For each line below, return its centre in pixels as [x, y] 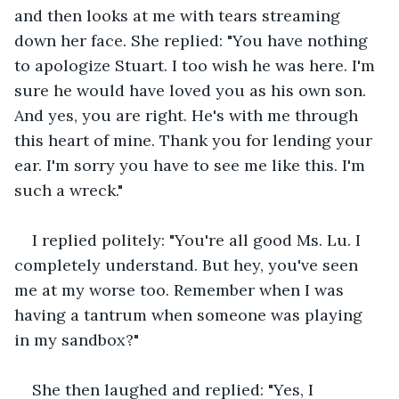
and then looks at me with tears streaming [179, 15]
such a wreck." [69, 190]
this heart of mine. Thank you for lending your [195, 140]
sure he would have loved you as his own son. [192, 90]
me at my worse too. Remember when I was [181, 289]
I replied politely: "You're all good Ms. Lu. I [199, 240]
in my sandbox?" [77, 339]
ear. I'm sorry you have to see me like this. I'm [192, 165]
